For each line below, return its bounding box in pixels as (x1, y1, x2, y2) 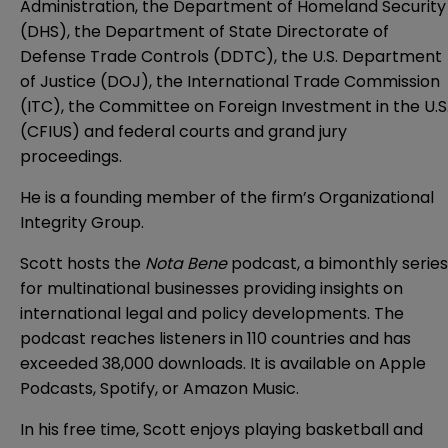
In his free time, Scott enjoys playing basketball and (20, 417, 423, 441)
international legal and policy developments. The (20, 301, 404, 325)
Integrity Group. (20, 210, 144, 234)
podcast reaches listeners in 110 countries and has (20, 326, 411, 350)
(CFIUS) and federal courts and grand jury (20, 119, 347, 143)
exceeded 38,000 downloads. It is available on (20, 351, 379, 375)
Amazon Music (183, 376, 296, 400)
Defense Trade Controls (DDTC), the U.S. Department (20, 44, 442, 68)
